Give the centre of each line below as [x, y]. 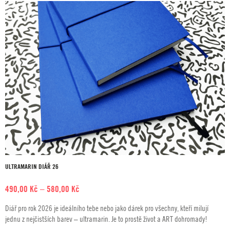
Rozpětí [92, 188]
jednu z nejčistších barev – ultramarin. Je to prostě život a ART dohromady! [106, 218]
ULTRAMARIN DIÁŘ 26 [32, 166]
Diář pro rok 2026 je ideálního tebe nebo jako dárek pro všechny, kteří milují [107, 208]
